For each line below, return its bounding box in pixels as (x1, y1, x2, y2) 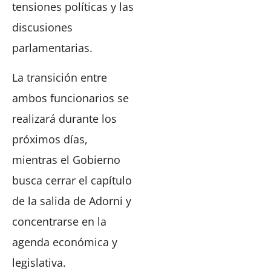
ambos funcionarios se (12, 90, 129, 105)
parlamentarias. (12, 41, 93, 56)
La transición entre (12, 70, 107, 85)
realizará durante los (12, 111, 117, 126)
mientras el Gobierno (12, 152, 120, 167)
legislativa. (12, 255, 66, 270)
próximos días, (12, 131, 88, 146)
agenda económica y (12, 234, 117, 249)
